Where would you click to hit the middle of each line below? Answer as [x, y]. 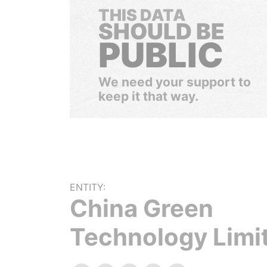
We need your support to [175, 82]
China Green [142, 208]
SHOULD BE [162, 31]
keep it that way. [148, 96]
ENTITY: [88, 187]
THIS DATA [142, 15]
